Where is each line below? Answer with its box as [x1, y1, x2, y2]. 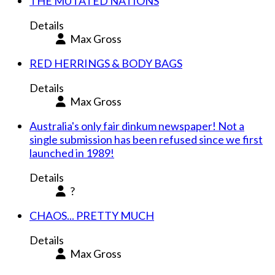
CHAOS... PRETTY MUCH [29, 209, 154, 223]
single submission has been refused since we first [29, 133, 263, 147]
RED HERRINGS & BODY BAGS [29, 56, 182, 71]
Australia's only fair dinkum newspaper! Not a [29, 119, 244, 133]
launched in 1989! [29, 146, 114, 160]
